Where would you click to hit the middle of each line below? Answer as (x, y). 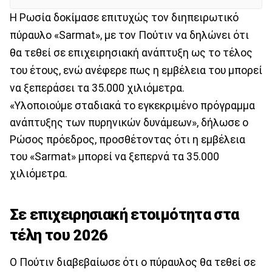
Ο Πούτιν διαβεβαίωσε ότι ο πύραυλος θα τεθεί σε (133, 262)
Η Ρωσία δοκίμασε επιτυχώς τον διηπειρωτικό (124, 17)
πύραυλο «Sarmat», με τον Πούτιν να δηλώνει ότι (129, 35)
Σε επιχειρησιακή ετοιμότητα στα (124, 215)
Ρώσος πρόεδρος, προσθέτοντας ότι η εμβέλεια (127, 139)
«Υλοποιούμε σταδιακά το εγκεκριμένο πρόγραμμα (132, 105)
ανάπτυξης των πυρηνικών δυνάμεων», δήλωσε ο (129, 122)
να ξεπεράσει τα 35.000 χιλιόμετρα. (97, 88)
